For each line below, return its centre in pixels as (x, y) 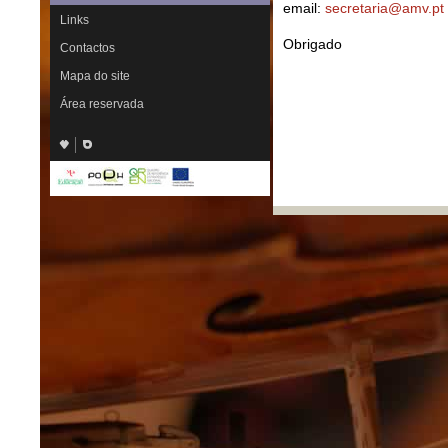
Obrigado (312, 44)
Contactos (87, 48)
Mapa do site (95, 76)
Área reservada (102, 104)
